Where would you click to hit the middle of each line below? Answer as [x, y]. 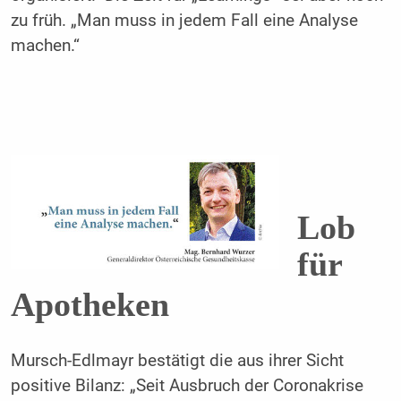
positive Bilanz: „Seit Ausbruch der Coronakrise [187, 386]
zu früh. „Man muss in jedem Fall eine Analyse [184, 20]
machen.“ [45, 45]
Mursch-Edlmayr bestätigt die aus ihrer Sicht [177, 361]
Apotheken [90, 305]
